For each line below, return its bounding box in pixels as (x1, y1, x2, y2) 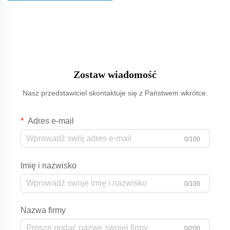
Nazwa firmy (21, 205, 66, 215)
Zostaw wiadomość (73, 68, 157, 80)
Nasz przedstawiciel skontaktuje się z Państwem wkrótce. (22, 88, 208, 97)
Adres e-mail (26, 116, 74, 125)
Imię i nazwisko (21, 161, 76, 170)
